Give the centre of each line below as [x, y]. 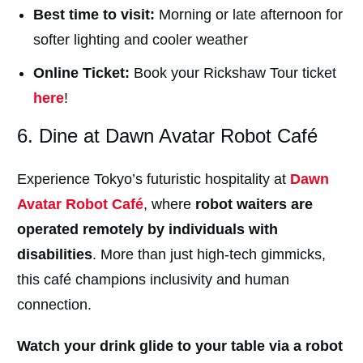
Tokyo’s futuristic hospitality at [192, 179]
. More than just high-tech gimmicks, [209, 255]
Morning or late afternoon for [249, 15]
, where [169, 205]
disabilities [55, 255]
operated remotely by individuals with [147, 230]
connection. [56, 305]
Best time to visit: [94, 15]
